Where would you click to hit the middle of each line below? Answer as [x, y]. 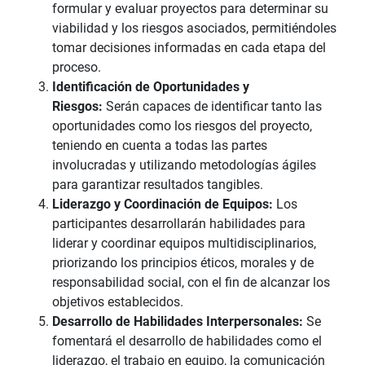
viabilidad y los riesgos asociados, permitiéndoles [194, 28]
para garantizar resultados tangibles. [158, 184]
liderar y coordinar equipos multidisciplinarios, [184, 243]
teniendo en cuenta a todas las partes [160, 145]
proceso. [77, 67]
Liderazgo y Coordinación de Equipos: [163, 204]
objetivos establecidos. [118, 301]
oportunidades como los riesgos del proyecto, [182, 125]
